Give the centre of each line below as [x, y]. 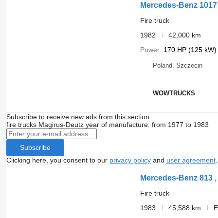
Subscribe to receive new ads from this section [78, 117]
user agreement [191, 160]
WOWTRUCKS [174, 93]
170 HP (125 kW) [190, 49]
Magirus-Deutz [61, 124]
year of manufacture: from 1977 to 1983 [147, 124]
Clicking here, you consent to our [58, 160]
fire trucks [21, 124]
